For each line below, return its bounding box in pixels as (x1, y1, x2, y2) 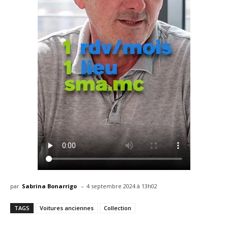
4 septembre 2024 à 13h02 (87, 182, 157, 190)
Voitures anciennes (40, 204, 94, 212)
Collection (104, 204, 131, 212)
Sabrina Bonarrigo (22, 182, 77, 190)
